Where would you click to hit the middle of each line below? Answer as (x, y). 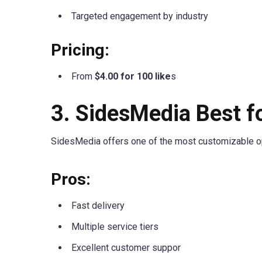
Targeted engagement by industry (140, 16)
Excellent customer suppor (126, 247)
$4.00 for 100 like (133, 77)
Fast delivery (98, 205)
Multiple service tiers (115, 226)
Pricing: (80, 50)
